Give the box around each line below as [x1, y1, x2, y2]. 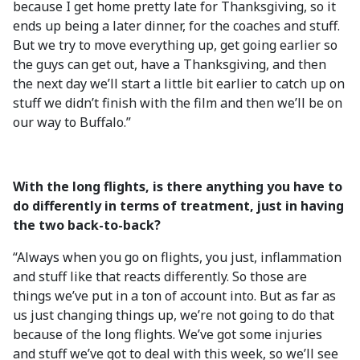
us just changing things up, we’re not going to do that [13, 306, 334, 324]
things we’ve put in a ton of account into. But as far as [13, 287, 336, 305]
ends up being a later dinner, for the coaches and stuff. [13, 17, 340, 35]
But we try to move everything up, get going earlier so [13, 36, 337, 54]
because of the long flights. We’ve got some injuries [13, 325, 322, 343]
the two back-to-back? [13, 216, 161, 234]
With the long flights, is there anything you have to [13, 178, 342, 195]
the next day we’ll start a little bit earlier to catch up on [13, 75, 345, 92]
